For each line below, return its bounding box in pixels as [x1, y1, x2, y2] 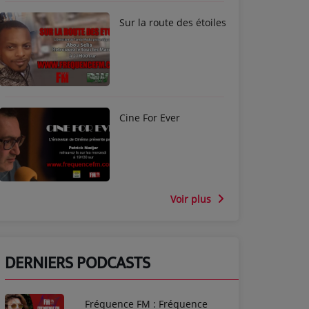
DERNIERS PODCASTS [5, 249, 150, 277]
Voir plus [170, 192, 214, 206]
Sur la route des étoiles [119, 16, 226, 30]
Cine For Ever [119, 111, 180, 125]
